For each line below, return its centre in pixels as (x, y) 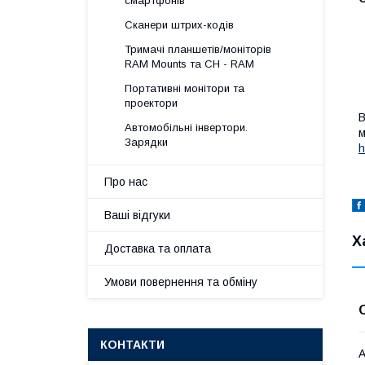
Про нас (126, 182)
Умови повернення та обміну (181, 282)
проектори (151, 103)
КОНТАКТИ (132, 345)
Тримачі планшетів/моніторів (198, 49)
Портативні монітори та (185, 88)
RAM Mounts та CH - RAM (189, 64)
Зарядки (146, 142)
